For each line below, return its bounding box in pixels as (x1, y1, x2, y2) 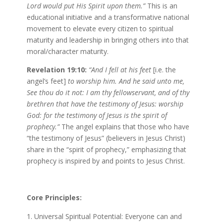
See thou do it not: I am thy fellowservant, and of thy (26, 87, 189, 97)
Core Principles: (26, 192, 82, 202)
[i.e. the (153, 64, 176, 74)
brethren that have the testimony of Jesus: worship (26, 99, 183, 109)
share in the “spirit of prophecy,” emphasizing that (26, 144, 186, 154)
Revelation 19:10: (26, 64, 89, 74)
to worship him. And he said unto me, (65, 76, 184, 86)
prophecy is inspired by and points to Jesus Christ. (26, 156, 185, 166)
